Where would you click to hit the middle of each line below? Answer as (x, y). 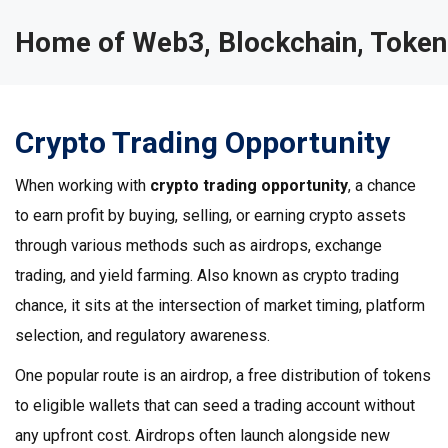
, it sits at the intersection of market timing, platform (244, 305)
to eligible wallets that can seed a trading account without (215, 405)
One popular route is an (97, 375)
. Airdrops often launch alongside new (259, 435)
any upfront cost (71, 435)
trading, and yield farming (102, 275)
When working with (82, 185)
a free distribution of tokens (333, 375)
